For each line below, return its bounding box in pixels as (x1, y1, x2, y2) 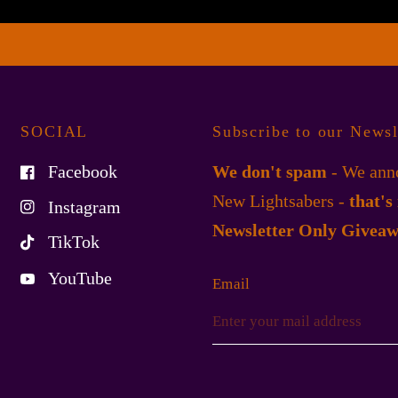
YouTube (48, 269, 113, 289)
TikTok (48, 233, 100, 251)
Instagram (48, 197, 122, 217)
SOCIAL (20, 123, 89, 140)
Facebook (48, 163, 118, 181)
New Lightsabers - (211, 192, 350, 211)
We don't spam (211, 163, 328, 181)
